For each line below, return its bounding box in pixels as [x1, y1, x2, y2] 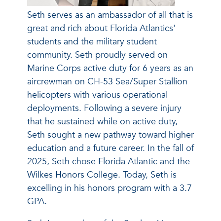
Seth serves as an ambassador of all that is [27, 8, 193, 21]
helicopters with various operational [27, 88, 168, 101]
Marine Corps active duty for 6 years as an [27, 62, 193, 74]
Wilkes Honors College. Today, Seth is [27, 168, 177, 181]
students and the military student [27, 35, 157, 48]
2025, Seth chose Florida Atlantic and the [27, 155, 190, 168]
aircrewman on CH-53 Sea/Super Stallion [27, 75, 187, 88]
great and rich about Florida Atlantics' [27, 22, 176, 35]
